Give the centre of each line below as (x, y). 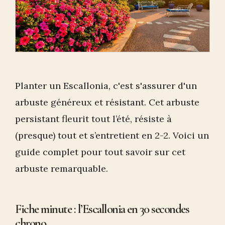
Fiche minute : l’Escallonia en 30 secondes (102, 209)
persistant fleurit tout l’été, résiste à (93, 119)
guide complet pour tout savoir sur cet (100, 152)
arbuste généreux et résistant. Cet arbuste (107, 102)
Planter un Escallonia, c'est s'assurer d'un (106, 86)
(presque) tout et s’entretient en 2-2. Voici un (112, 136)
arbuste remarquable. (62, 169)
